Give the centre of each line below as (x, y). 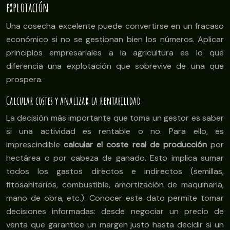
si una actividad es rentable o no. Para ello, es (115, 131)
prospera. (24, 80)
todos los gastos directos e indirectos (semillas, (115, 171)
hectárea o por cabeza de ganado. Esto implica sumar (115, 158)
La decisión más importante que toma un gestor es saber (115, 118)
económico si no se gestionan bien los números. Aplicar (115, 40)
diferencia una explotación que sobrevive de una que (115, 66)
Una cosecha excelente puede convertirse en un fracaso (115, 26)
